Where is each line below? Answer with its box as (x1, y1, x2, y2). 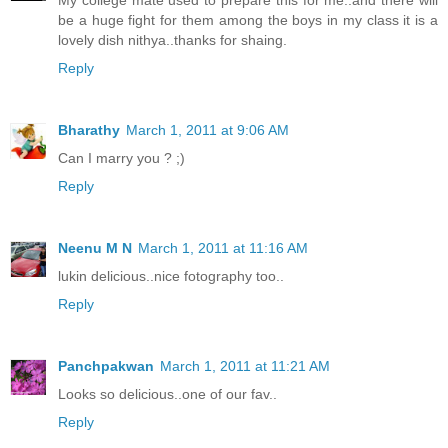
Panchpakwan (58, 358, 154, 375)
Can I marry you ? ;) (58, 150, 185, 167)
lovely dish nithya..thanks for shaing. (58, 32, 287, 49)
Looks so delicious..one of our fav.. (58, 386, 277, 403)
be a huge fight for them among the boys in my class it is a (58, 12, 438, 29)
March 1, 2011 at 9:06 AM (126, 122, 289, 139)
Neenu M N (58, 240, 132, 257)
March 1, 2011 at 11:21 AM (160, 358, 330, 375)
